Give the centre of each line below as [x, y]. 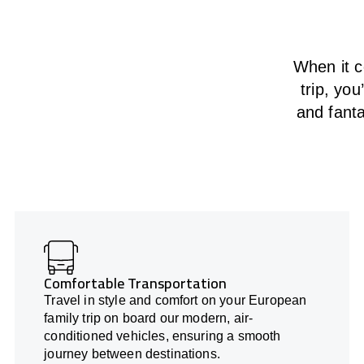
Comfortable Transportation [136, 284]
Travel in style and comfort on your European [175, 301]
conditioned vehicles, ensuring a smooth [162, 336]
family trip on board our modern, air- [149, 318]
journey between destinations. [132, 354]
